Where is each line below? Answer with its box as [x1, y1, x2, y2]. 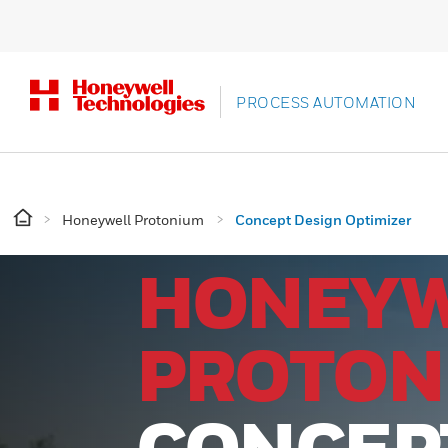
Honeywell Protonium [62, 211, 204, 228]
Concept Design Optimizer [235, 211, 411, 228]
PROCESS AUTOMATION [236, 93, 416, 111]
